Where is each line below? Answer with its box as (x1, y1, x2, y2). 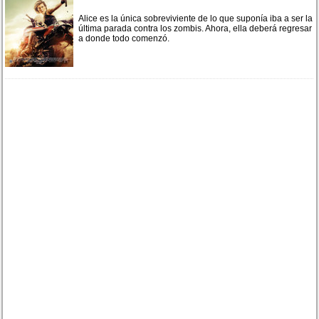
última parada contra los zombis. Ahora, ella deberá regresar (78, 23, 313, 33)
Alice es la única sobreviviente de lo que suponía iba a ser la (78, 13, 313, 23)
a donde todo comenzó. (78, 33, 170, 43)
